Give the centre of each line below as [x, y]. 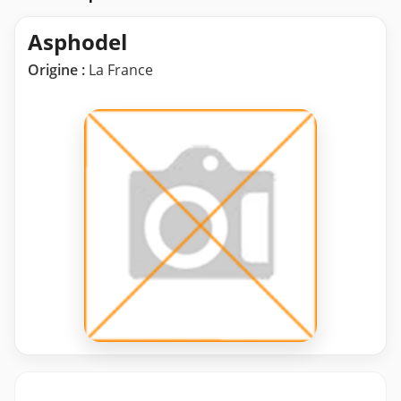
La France [119, 70]
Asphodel [77, 42]
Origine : [56, 70]
